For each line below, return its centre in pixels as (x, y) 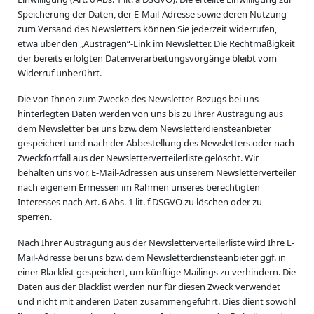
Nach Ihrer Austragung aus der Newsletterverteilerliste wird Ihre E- (156, 243)
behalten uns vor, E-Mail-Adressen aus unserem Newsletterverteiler (157, 172)
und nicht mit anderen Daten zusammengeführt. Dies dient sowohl (157, 301)
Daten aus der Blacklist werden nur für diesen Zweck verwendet (149, 287)
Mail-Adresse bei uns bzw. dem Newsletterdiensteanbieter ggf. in (152, 257)
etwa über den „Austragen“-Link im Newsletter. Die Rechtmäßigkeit (156, 43)
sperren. (35, 217)
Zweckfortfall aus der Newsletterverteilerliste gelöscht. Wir (138, 158)
